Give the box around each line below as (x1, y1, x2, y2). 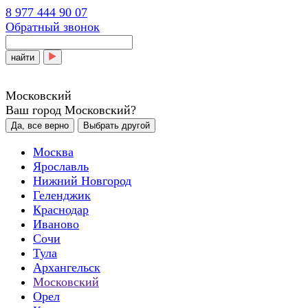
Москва (33, 145, 74, 159)
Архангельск (33, 261, 100, 274)
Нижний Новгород (33, 174, 131, 188)
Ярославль (33, 159, 89, 173)
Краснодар (33, 203, 89, 217)
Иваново (33, 217, 79, 231)
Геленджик (33, 188, 91, 202)
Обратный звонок (5, 20, 100, 34)
